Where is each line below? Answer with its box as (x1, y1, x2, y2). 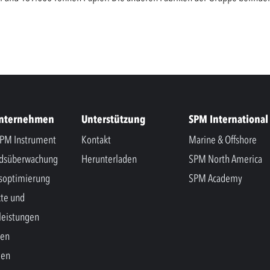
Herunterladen (81, 152, 137, 166)
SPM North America (189, 152, 262, 166)
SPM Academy (189, 171, 242, 185)
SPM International (189, 112, 268, 126)
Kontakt (81, 133, 111, 146)
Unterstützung (81, 112, 145, 126)
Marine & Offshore (189, 133, 257, 146)
